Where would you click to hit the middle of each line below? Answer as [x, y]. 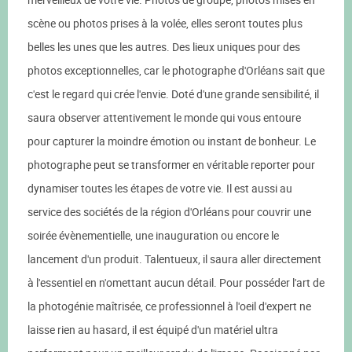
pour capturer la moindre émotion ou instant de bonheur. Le [172, 141]
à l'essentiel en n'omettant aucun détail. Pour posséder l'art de [176, 282]
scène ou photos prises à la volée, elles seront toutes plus [165, 23]
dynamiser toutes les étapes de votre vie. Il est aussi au [160, 188]
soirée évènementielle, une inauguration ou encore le [153, 235]
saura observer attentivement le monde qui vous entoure [164, 117]
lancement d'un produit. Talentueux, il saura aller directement [174, 259]
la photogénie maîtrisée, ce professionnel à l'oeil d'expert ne [169, 306]
